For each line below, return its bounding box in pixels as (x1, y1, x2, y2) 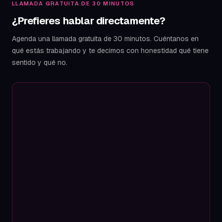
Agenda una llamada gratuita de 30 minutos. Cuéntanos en (12, 34, 199, 43)
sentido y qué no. (12, 58, 67, 67)
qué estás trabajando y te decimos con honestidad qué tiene (12, 46, 209, 55)
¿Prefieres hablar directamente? (12, 14, 166, 27)
